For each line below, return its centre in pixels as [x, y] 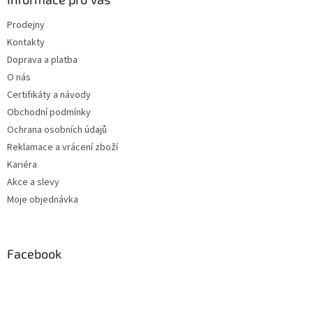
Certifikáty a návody [49, 95]
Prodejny [26, 25]
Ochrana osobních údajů [57, 130]
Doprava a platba [42, 60]
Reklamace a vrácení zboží [63, 147]
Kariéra [22, 165]
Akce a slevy [33, 182]
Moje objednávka [43, 199]
